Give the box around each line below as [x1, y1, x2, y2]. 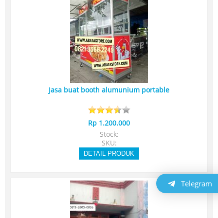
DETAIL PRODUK [84, 150, 134, 157]
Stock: [99, 130, 119, 139]
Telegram [181, 179, 212, 189]
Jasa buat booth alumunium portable [49, 86, 169, 94]
